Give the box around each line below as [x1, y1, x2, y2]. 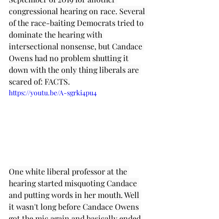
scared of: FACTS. [9, 76, 70, 87]
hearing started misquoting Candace [9, 177, 139, 188]
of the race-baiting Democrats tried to [9, 18, 146, 28]
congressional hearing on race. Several [9, 6, 147, 17]
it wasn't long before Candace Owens [9, 201, 141, 212]
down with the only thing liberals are [9, 65, 141, 75]
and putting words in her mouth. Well [9, 189, 141, 200]
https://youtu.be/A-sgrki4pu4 [9, 88, 97, 98]
